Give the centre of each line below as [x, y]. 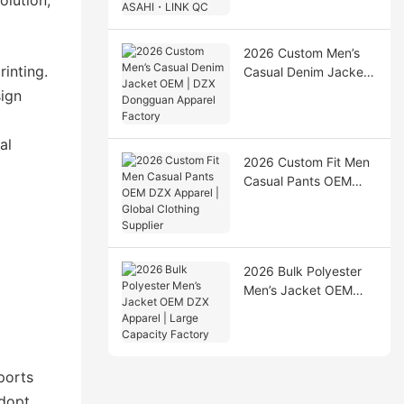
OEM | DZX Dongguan [308, 90]
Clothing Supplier [294, 218]
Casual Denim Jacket [305, 71]
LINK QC [269, 19]
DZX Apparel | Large [303, 308]
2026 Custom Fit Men [306, 161]
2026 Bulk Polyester [302, 271]
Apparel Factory [290, 109]
